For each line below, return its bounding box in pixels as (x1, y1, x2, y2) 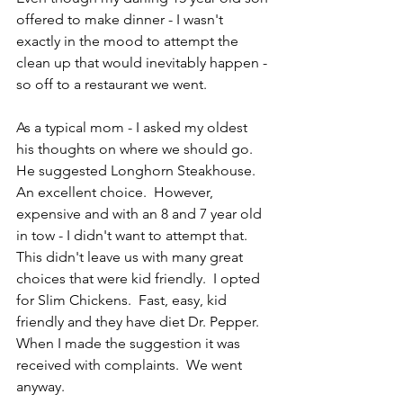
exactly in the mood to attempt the (16, 31, 242, 49)
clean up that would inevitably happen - (16, 53, 271, 71)
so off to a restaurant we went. (16, 75, 214, 93)
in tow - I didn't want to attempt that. (16, 226, 255, 244)
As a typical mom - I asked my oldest (16, 118, 251, 136)
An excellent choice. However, (16, 183, 217, 201)
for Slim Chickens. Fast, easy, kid (16, 291, 230, 309)
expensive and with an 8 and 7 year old (16, 204, 265, 222)
